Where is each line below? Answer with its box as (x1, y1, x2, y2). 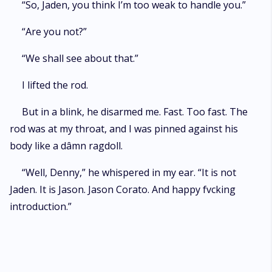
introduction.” (10, 200, 72, 213)
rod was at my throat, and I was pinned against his (10, 122, 238, 135)
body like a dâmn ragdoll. (10, 139, 123, 152)
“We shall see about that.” (22, 52, 138, 65)
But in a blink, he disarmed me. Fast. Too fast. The (22, 105, 248, 118)
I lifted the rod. (22, 78, 88, 92)
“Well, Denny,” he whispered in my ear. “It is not (22, 166, 236, 179)
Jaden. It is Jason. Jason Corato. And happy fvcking (10, 183, 236, 196)
